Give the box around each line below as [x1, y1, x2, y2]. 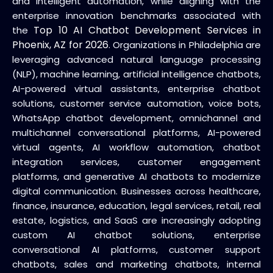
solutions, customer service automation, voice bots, [12, 97, 261, 110]
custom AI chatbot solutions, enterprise [12, 229, 261, 241]
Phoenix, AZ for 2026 [12, 38, 108, 52]
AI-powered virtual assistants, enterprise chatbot [12, 82, 261, 95]
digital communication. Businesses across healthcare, [12, 185, 261, 197]
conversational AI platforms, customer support [12, 243, 261, 256]
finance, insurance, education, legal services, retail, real [12, 199, 261, 212]
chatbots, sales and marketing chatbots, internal [12, 258, 261, 271]
